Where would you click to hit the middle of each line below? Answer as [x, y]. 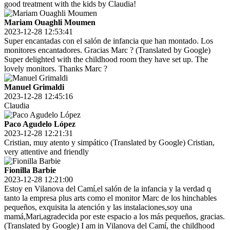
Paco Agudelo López [40, 124]
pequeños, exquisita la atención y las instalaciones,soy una [98, 207]
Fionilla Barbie [30, 170]
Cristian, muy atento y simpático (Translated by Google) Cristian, [109, 143]
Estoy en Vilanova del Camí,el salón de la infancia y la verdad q [108, 189]
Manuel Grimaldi [34, 87]
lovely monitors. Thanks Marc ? [56, 69]
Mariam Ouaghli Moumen [50, 23]
